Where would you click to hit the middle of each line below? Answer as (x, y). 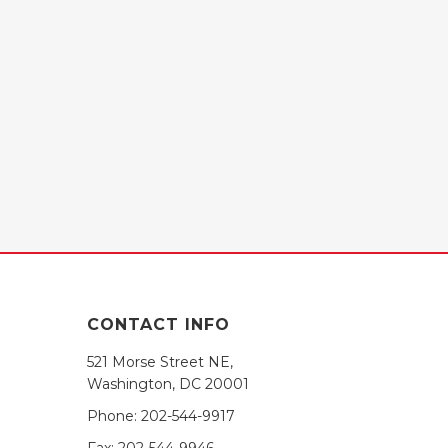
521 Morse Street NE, (160, 362)
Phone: (114, 416)
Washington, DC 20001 (168, 384)
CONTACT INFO (158, 324)
